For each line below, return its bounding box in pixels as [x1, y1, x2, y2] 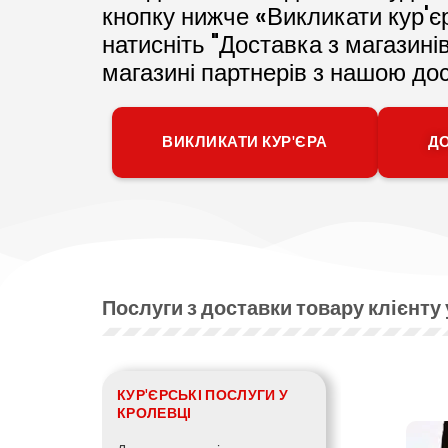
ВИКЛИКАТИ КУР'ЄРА [162, 130, 328, 154]
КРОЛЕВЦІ [117, 402, 192, 424]
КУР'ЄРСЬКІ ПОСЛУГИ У [117, 384, 288, 406]
